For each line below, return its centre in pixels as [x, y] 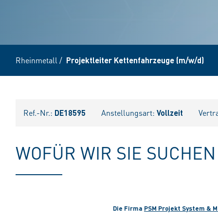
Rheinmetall [36, 60]
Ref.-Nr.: [39, 113]
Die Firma [128, 208]
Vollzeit [170, 113]
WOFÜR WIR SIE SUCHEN [116, 153]
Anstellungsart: [129, 113]
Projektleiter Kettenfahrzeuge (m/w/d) [135, 60]
